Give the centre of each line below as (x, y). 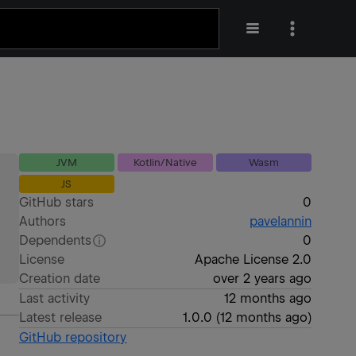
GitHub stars (57, 202)
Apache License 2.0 (253, 259)
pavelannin (280, 221)
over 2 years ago (262, 279)
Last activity (55, 298)
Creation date (60, 279)
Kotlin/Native (165, 163)
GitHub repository (73, 337)
